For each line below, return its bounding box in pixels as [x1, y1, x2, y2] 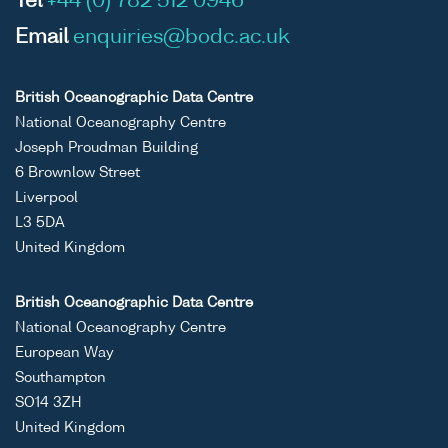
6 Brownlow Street [15, 166, 140, 181]
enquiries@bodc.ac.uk [73, 28, 290, 49]
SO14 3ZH [15, 396, 82, 411]
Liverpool [15, 191, 78, 206]
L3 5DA [15, 216, 65, 231]
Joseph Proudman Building [15, 141, 198, 156]
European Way [15, 346, 114, 361]
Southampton [15, 371, 106, 386]
